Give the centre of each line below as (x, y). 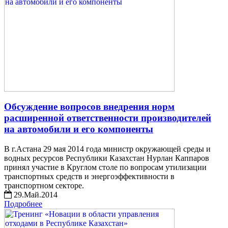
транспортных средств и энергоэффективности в (89, 176)
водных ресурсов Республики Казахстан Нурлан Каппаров (107, 158)
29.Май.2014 (35, 194)
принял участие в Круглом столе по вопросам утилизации (105, 167)
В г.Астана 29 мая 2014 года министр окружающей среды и (107, 149)
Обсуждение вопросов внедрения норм (89, 107)
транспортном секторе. (44, 185)
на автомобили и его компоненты (79, 129)
